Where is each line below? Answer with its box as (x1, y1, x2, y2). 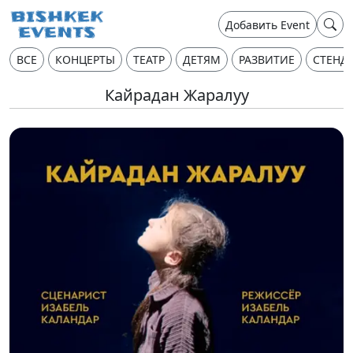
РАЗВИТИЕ (239, 52, 295, 67)
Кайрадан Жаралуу (104, 84, 249, 106)
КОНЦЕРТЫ (55, 52, 115, 67)
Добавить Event (225, 17, 310, 32)
